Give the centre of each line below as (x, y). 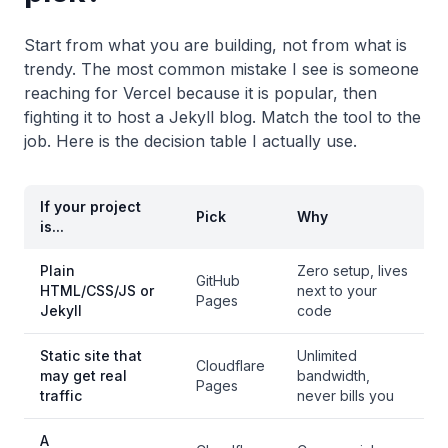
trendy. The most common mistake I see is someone (221, 69)
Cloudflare (230, 365)
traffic (61, 395)
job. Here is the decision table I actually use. (190, 141)
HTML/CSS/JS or (97, 290)
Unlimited (327, 355)
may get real (83, 375)
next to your (337, 290)
